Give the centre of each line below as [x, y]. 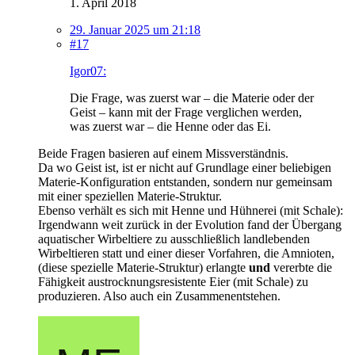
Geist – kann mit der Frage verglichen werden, [186, 112]
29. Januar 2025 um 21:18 [135, 29]
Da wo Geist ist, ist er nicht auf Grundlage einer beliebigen [185, 167]
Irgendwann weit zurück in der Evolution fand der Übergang [190, 224]
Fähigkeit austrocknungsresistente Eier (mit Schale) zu [173, 281]
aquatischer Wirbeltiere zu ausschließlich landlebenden [174, 239]
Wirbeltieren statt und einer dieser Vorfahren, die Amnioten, [186, 253]
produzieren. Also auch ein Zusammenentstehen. [159, 296]
